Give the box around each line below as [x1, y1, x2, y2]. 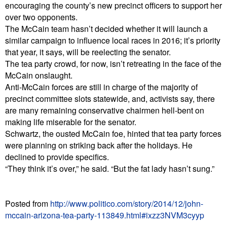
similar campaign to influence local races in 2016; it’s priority [5, 34, 220, 46]
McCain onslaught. [5, 69, 72, 81]
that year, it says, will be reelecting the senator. [5, 46, 171, 58]
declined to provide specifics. [5, 150, 109, 163]
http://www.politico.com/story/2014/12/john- [50, 197, 203, 209]
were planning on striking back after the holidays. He [5, 139, 193, 151]
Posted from [5, 197, 50, 209]
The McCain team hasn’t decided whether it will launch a [5, 22, 208, 34]
